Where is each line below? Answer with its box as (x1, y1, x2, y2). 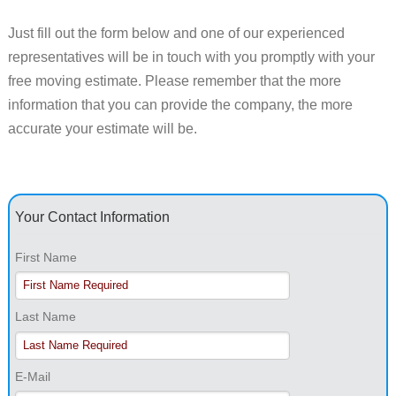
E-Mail (14, 369, 50, 385)
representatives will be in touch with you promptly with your (7, 49, 375, 65)
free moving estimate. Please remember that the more (7, 72, 341, 88)
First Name (14, 249, 77, 264)
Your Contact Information (14, 209, 170, 225)
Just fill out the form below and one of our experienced (7, 25, 345, 41)
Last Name (14, 309, 76, 324)
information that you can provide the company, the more (7, 96, 353, 112)
